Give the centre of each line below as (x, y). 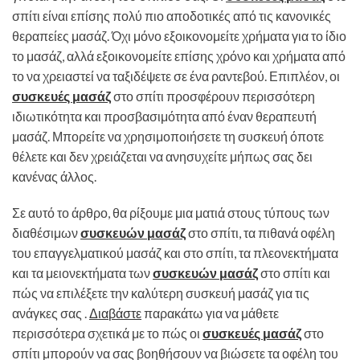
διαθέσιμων (46, 232)
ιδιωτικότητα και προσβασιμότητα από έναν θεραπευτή (164, 116)
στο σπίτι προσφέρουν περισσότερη (213, 96)
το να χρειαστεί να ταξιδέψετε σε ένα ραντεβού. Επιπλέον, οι (176, 76)
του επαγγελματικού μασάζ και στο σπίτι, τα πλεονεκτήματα (175, 252)
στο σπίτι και (294, 272)
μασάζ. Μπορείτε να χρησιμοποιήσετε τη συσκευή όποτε (168, 136)
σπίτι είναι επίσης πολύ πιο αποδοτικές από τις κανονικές (172, 15)
